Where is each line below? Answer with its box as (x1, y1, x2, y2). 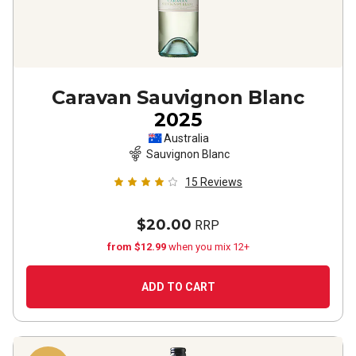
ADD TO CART (141, 281, 215, 293)
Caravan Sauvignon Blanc (52, 86, 304, 109)
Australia (163, 132, 209, 145)
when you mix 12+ (168, 241, 250, 253)
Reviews (200, 176, 242, 188)
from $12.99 (106, 241, 168, 253)
